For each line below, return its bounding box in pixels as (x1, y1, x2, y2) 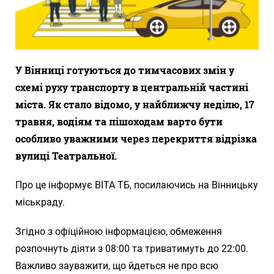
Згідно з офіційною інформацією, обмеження (15, 225, 222, 237)
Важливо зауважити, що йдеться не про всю (15, 259, 218, 272)
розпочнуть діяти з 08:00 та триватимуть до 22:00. (15, 242, 248, 254)
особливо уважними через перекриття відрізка (15, 131, 257, 145)
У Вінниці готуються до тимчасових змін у (15, 63, 234, 76)
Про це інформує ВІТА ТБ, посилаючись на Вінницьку (15, 179, 258, 191)
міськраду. (15, 196, 65, 208)
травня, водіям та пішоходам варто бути (15, 114, 223, 128)
